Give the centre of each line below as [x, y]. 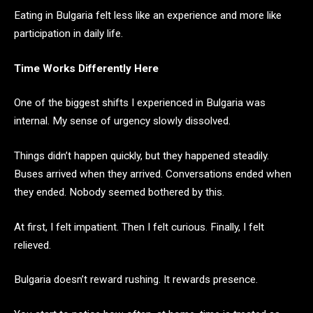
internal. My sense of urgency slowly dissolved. [122, 121]
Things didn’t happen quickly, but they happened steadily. [141, 155]
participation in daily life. [68, 33]
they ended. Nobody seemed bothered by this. [119, 192]
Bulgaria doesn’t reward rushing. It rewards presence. [136, 280]
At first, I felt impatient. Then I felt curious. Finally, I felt [139, 227]
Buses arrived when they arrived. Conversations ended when [153, 174]
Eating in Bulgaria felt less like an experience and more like [148, 15]
